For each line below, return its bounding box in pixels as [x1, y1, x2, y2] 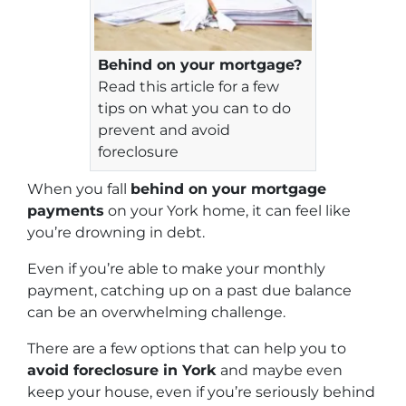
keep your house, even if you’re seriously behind [27, 383, 375, 401]
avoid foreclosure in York [27, 362, 217, 380]
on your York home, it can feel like [104, 202, 351, 220]
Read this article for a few [98, 78, 279, 96]
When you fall [27, 180, 130, 198]
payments [27, 202, 104, 220]
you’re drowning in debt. [27, 224, 205, 242]
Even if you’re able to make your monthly [27, 260, 325, 278]
